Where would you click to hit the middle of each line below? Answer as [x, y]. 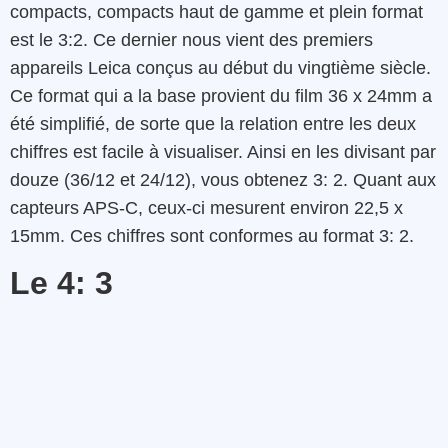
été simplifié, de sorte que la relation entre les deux [213, 123]
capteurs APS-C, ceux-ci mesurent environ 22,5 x [206, 207]
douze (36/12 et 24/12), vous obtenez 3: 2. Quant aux [223, 179]
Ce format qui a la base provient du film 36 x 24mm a [221, 95]
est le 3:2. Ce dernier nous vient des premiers [191, 39]
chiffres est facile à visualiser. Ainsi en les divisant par [223, 151]
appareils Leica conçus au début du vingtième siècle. [220, 67]
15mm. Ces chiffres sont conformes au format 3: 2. [212, 235]
